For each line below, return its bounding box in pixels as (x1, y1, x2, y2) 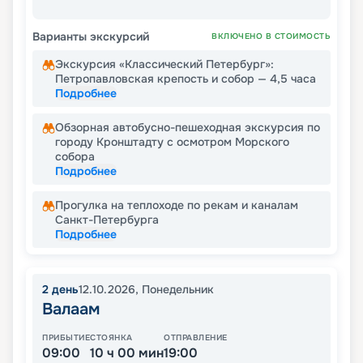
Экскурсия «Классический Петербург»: (55, 56, 274, 71)
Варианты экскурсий (32, 28, 149, 44)
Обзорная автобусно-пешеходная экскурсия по (55, 119, 320, 135)
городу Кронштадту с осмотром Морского (55, 134, 289, 149)
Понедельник (142, 281, 214, 297)
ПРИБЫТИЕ (42, 331, 90, 343)
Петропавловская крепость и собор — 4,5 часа (55, 70, 316, 86)
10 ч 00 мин (90, 344, 164, 361)
